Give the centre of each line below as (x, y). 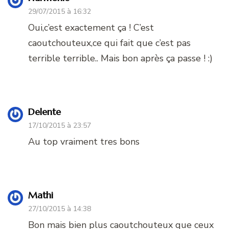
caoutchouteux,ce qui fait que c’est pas (109, 43)
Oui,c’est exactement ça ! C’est (91, 28)
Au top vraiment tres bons (84, 142)
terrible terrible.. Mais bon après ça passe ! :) (120, 59)
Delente (44, 112)
